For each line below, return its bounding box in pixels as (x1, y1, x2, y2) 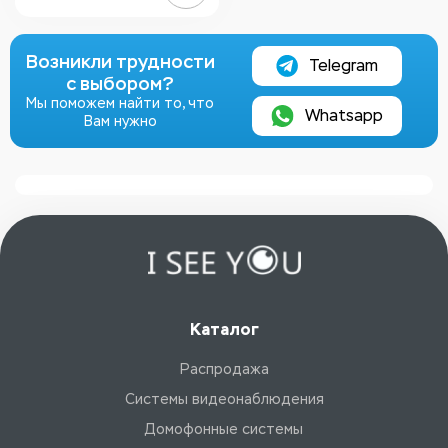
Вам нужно (83, 113, 157, 130)
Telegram (309, 56, 379, 75)
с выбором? (66, 73, 175, 95)
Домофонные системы (145, 421, 303, 438)
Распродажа (179, 361, 269, 378)
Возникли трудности (25, 51, 215, 73)
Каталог (189, 319, 259, 340)
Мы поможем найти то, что (26, 95, 215, 112)
